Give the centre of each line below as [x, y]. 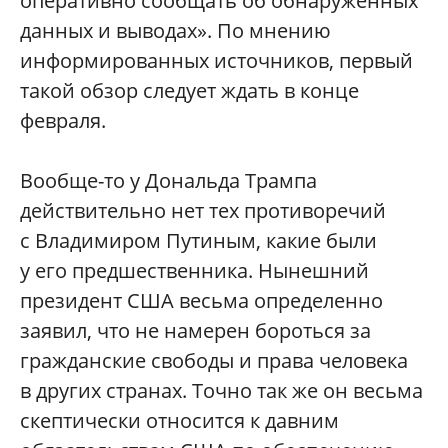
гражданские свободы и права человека [214, 361]
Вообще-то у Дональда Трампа [168, 181]
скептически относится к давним [179, 421]
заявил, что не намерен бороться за [195, 331]
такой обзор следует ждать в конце [189, 91]
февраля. [63, 121]
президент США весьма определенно [201, 301]
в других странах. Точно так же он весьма [221, 391]
